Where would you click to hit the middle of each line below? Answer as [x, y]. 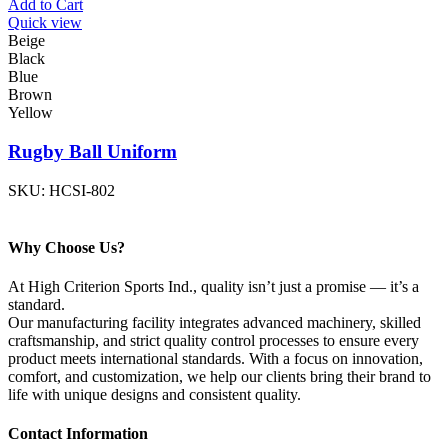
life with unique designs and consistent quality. [154, 395]
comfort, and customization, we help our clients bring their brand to [219, 377]
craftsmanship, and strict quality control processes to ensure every [213, 341]
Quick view [45, 23]
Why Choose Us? [66, 247]
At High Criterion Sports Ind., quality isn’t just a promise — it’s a [213, 287]
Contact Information [78, 434]
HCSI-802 [82, 190]
